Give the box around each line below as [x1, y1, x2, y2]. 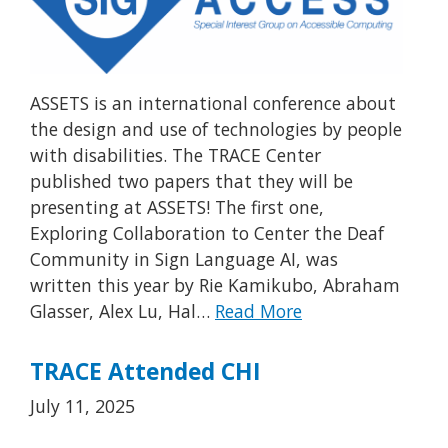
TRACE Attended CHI [30, 356, 261, 388]
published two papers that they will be [30, 168, 353, 193]
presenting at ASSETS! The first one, [30, 194, 324, 219]
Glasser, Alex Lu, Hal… [30, 298, 215, 323]
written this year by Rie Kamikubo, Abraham [30, 272, 400, 297]
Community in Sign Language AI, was [30, 246, 338, 271]
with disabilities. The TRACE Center [30, 142, 321, 167]
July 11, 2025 [30, 394, 135, 419]
